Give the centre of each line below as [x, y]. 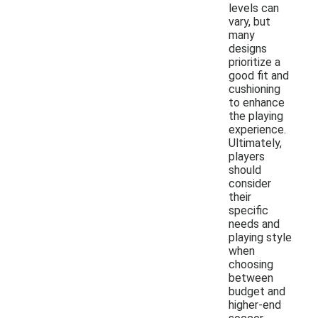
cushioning [254, 89]
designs [248, 48]
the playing [256, 116]
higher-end [255, 305]
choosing [251, 264]
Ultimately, [255, 143]
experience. [257, 129]
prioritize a [254, 62]
